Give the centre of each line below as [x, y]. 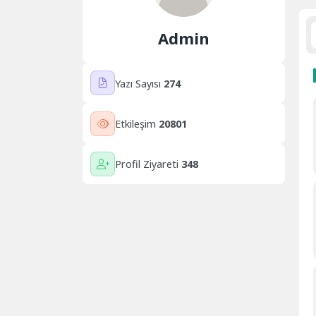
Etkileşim [136, 124]
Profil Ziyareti [147, 164]
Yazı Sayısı [138, 83]
